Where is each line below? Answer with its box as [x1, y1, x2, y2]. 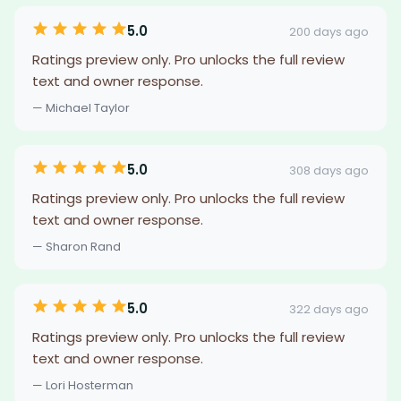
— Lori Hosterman [32, 377, 133, 394]
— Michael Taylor [32, 99, 130, 116]
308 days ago [289, 161, 369, 179]
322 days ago [289, 300, 369, 318]
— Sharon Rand [32, 238, 121, 255]
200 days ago [289, 22, 369, 40]
